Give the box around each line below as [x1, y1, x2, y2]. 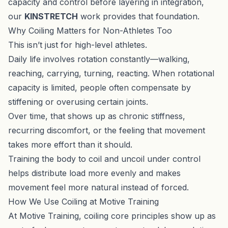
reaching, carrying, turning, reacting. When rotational [8, 68, 214, 78]
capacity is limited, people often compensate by [8, 82, 191, 93]
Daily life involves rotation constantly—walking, [8, 53, 190, 64]
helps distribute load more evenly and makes [8, 167, 181, 178]
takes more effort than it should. [8, 139, 132, 150]
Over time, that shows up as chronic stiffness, [8, 110, 185, 121]
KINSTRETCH [24, 11, 78, 21]
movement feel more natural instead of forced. [8, 182, 189, 192]
